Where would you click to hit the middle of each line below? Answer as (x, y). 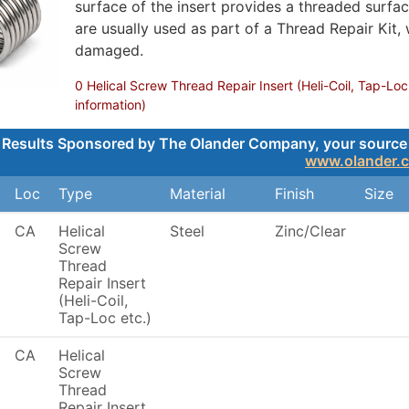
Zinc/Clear (310, 231)
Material (198, 194)
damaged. (109, 50)
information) (110, 105)
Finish (294, 194)
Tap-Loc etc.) (105, 318)
